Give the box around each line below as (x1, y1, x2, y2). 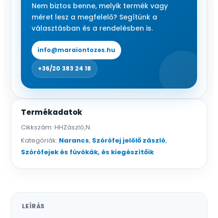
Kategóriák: (21, 136, 59, 145)
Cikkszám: (21, 123, 54, 132)
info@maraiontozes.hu (37, 46, 115, 54)
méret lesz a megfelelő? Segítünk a (32, 12, 157, 22)
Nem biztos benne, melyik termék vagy (32, 1, 168, 11)
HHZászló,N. (54, 123, 91, 132)
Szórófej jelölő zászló (92, 136, 165, 145)
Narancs (59, 136, 89, 145)
